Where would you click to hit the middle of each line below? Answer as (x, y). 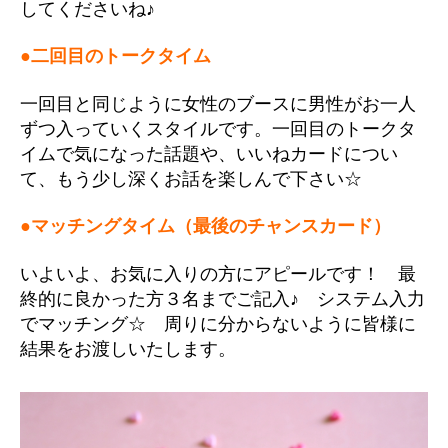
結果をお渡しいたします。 (128, 348)
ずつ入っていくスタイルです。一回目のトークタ (218, 128)
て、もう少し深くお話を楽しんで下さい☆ (191, 178)
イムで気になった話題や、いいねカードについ (209, 153)
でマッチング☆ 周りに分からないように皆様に (218, 323)
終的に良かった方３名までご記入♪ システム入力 (222, 298)
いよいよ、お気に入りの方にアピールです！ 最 (218, 273)
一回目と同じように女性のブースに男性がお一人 (218, 103)
